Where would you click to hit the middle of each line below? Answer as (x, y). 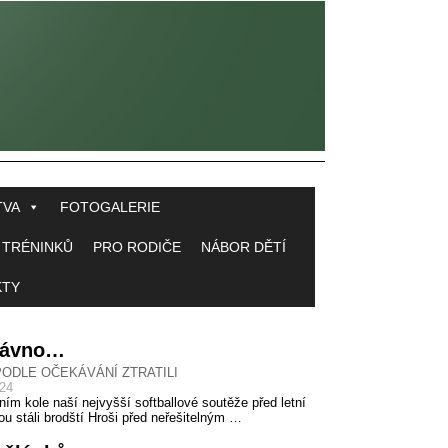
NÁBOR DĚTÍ (243, 247)
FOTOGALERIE (110, 207)
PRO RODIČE (137, 247)
